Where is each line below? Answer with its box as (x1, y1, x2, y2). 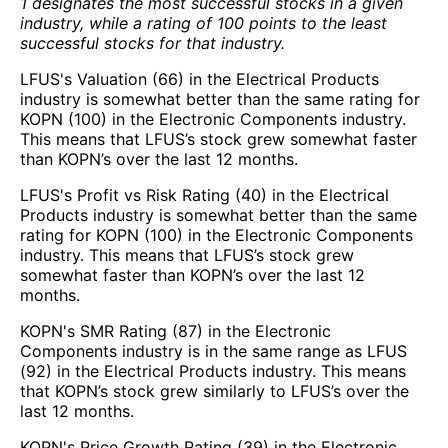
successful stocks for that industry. (20, 32, 285, 53)
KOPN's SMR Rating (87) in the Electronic (20, 320, 331, 341)
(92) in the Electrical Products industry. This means (20, 360, 406, 381)
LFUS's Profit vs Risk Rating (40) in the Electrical (20, 184, 389, 205)
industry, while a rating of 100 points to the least (20, 12, 387, 33)
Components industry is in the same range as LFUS (20, 340, 407, 361)
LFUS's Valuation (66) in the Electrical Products (20, 68, 379, 89)
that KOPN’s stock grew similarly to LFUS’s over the (20, 380, 409, 401)
